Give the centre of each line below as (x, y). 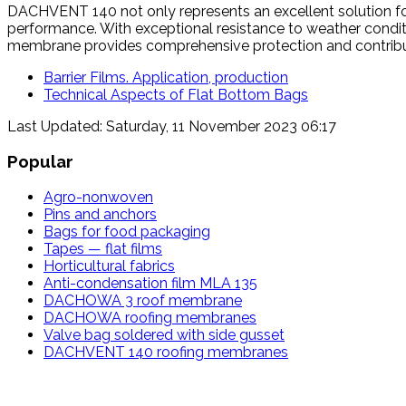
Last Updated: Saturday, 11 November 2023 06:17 (172, 126)
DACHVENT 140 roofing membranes (166, 353)
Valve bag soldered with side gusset (164, 335)
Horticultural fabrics (109, 266)
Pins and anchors (100, 215)
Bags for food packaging (127, 232)
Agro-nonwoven (98, 198)
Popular (40, 162)
